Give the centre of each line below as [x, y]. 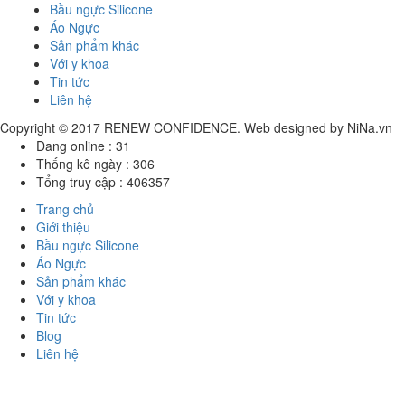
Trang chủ [65, 209]
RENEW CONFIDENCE [170, 128]
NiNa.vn [370, 128]
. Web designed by [292, 128]
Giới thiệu [63, 227]
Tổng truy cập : [81, 182]
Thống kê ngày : [85, 164]
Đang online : [76, 146]
